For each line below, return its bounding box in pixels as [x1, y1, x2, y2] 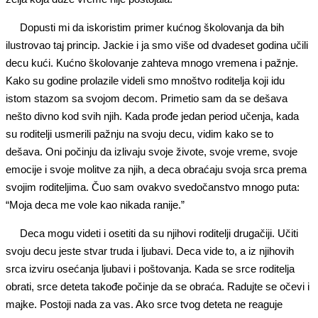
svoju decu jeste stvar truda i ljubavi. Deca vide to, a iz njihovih [6, 245, 294, 257]
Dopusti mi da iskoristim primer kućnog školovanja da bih [20, 21, 284, 33]
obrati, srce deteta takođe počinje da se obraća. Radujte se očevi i [6, 280, 309, 292]
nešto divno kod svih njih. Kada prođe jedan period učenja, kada [6, 110, 299, 122]
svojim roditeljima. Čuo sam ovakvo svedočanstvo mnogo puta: [6, 181, 300, 193]
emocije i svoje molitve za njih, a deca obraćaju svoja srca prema [6, 163, 307, 175]
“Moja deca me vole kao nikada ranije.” [6, 199, 185, 211]
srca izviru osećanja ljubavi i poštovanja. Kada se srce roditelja [6, 263, 295, 275]
